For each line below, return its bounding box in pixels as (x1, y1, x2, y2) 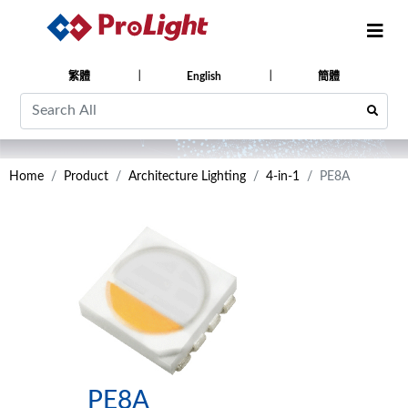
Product (64, 170, 108, 183)
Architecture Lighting (128, 170, 246, 183)
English (186, 70, 221, 82)
